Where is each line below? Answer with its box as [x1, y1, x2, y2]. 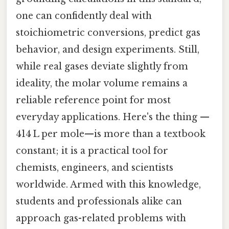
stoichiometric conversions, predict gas [16, 27, 200, 39]
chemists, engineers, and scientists [16, 162, 173, 174]
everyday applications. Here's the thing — [16, 111, 210, 123]
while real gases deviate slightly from [16, 61, 188, 73]
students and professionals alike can [16, 196, 182, 208]
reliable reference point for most [16, 95, 171, 106]
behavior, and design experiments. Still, [16, 44, 199, 56]
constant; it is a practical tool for [16, 145, 168, 157]
